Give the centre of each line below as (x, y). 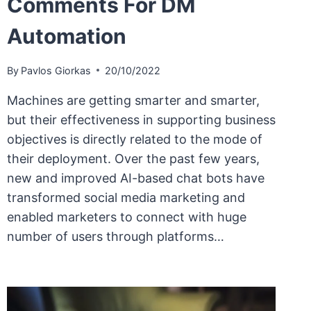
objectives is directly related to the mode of (134, 139)
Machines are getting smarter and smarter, (133, 100)
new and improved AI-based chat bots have (135, 178)
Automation (66, 36)
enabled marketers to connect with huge (126, 217)
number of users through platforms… (115, 236)
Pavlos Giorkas (56, 70)
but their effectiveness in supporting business (141, 119)
